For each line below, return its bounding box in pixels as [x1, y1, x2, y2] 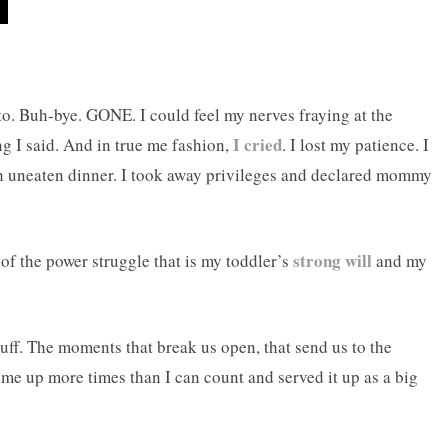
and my [372, 249, 427, 273]
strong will [293, 248, 372, 274]
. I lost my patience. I [282, 133, 429, 157]
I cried [233, 132, 282, 158]
